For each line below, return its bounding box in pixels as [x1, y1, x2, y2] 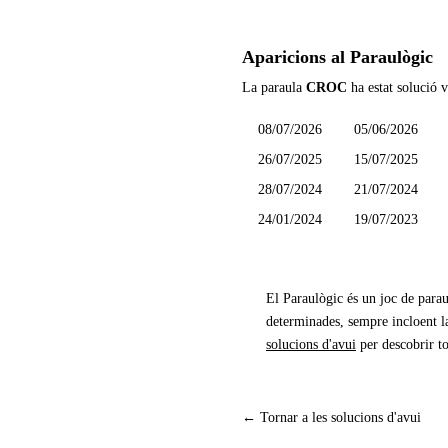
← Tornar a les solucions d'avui [242, 409, 421, 426]
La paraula [242, 79, 306, 96]
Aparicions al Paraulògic [242, 47, 433, 68]
